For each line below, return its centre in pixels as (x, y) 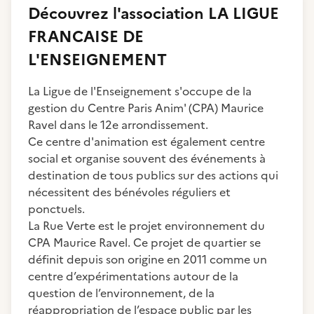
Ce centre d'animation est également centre (146, 142)
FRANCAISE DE (86, 37)
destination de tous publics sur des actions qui (153, 175)
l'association (158, 14)
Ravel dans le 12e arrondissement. (118, 125)
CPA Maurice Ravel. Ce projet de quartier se (144, 243)
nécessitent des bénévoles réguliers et (129, 192)
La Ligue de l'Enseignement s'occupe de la (140, 91)
